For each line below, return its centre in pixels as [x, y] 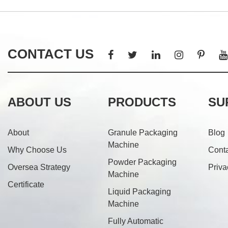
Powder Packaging [142, 162]
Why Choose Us [37, 150]
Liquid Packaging [139, 192]
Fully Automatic [136, 221]
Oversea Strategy [39, 167]
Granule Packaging [143, 133]
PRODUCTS [142, 102]
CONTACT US [51, 54]
